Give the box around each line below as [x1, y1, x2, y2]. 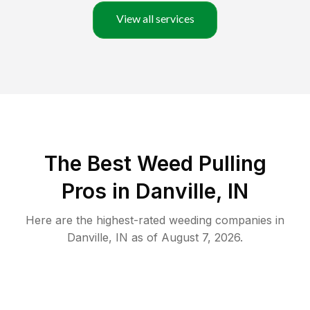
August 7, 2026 [161, 230, 240, 245]
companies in [212, 213, 284, 228]
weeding [169, 213, 212, 228]
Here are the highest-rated [26, 213, 169, 228]
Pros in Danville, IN [62, 179, 248, 204]
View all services [116, 12, 194, 26]
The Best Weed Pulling [44, 151, 266, 176]
